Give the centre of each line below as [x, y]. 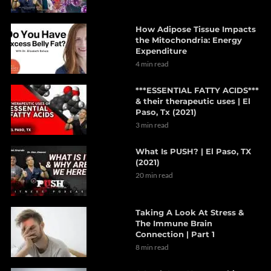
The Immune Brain [174, 224]
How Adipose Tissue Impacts [196, 29]
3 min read [152, 125]
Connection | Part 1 [175, 234]
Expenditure [161, 51]
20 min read [154, 175]
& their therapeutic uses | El [193, 101]
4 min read [152, 64]
